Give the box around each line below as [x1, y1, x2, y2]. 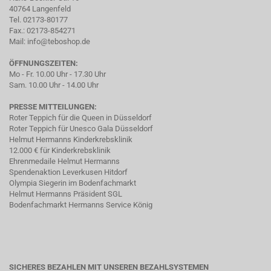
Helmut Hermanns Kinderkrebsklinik [9, 134, 132, 144]
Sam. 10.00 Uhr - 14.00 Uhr [9, 80, 99, 90]
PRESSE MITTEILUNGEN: [9, 102, 97, 111]
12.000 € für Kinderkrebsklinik [9, 145, 111, 155]
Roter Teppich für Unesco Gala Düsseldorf [9, 123, 153, 133]
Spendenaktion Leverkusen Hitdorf [9, 167, 128, 177]
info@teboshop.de [27, 36, 90, 46]
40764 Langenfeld [9, 4, 71, 13]
